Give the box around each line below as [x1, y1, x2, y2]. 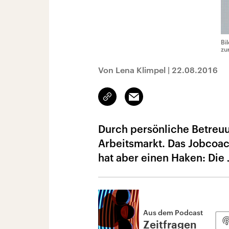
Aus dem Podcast [143, 208, 203, 217]
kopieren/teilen [107, 97, 156, 105]
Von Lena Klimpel [98, 65, 168, 75]
